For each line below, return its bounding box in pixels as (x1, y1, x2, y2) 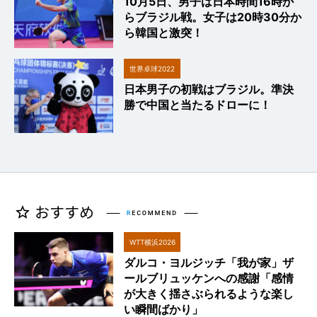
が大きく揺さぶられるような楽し (124, 287, 294, 301)
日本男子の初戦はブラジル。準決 (124, 82, 294, 97)
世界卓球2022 (129, 64, 175, 74)
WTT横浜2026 (129, 238, 175, 247)
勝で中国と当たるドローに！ (124, 98, 271, 113)
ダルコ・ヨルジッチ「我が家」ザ (124, 255, 294, 270)
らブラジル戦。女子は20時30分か (124, 10, 301, 25)
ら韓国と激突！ (124, 25, 203, 40)
